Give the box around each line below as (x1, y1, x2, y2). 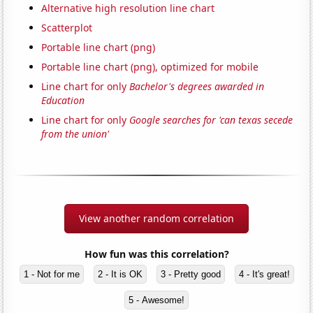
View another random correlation (79, 211, 234, 225)
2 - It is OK (97, 268, 143, 279)
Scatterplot (41, 20, 93, 34)
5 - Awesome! (129, 294, 184, 305)
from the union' (41, 126, 110, 140)
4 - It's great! (238, 268, 290, 279)
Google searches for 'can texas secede (129, 112, 293, 126)
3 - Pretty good (160, 268, 221, 279)
